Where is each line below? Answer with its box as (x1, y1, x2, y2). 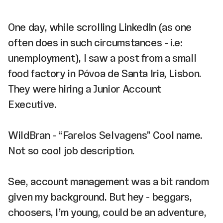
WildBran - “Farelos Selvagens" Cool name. (8, 129, 203, 141)
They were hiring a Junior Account (8, 83, 161, 95)
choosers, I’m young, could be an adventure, (8, 206, 207, 218)
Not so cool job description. (8, 144, 141, 156)
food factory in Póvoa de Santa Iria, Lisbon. (8, 67, 202, 79)
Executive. (8, 98, 63, 110)
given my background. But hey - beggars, (8, 191, 192, 203)
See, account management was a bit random (8, 175, 209, 187)
